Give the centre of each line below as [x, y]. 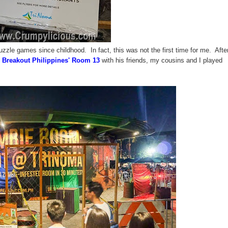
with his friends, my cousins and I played [162, 60]
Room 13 [86, 60]
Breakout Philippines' [36, 60]
